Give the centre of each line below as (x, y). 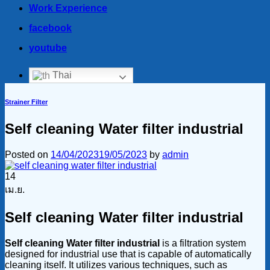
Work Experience (68, 8)
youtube (48, 48)
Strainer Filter (26, 102)
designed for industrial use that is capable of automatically (128, 254)
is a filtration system (203, 243)
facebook (50, 28)
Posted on (28, 155)
